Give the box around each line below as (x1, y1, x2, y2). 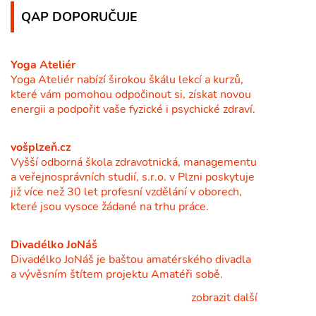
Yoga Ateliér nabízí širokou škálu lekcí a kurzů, (11, 71, 243, 87)
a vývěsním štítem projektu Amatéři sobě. (11, 266, 223, 282)
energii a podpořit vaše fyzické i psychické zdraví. (11, 101, 255, 117)
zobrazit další (188, 289, 257, 305)
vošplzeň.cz (11, 139, 71, 155)
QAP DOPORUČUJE (21, 7, 138, 25)
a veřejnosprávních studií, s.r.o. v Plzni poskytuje (11, 169, 255, 185)
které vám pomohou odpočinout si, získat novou (11, 86, 251, 102)
